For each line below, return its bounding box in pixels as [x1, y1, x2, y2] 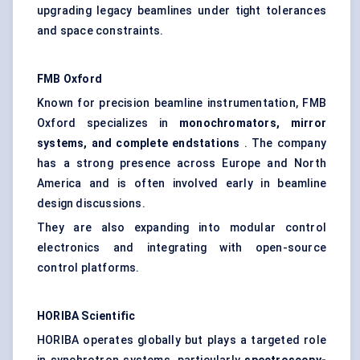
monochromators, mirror [179, 117, 326, 130]
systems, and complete [37, 137, 169, 150]
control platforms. [37, 261, 140, 275]
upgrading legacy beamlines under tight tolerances [37, 4, 326, 18]
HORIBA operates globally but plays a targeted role [37, 333, 326, 347]
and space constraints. [37, 24, 164, 38]
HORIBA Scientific [37, 309, 136, 323]
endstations [172, 137, 240, 150]
